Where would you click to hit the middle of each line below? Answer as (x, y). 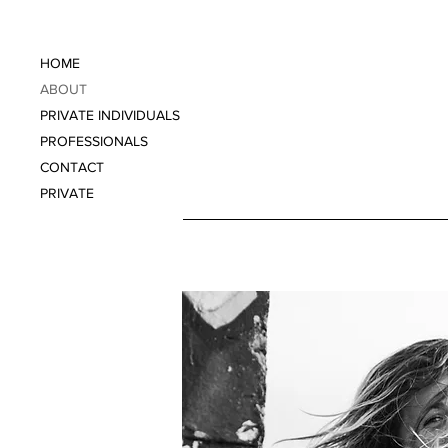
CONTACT (72, 167)
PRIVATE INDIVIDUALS (110, 115)
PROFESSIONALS (94, 141)
